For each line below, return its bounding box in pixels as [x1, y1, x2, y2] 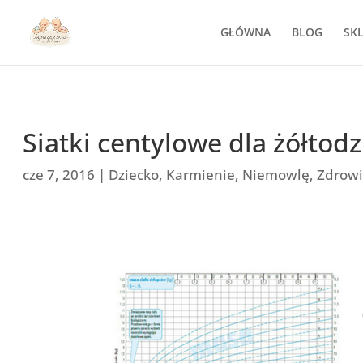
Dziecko [109, 165, 160, 185]
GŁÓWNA [220, 24, 271, 40]
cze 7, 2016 [23, 165, 96, 185]
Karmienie [166, 165, 236, 185]
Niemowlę [242, 165, 310, 185]
